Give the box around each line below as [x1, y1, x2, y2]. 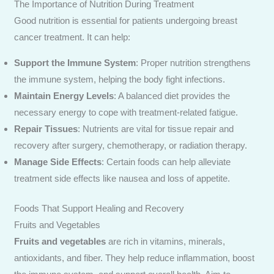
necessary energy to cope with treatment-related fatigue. [14, 106, 239, 117]
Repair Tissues [14, 123, 78, 134]
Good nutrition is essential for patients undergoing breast [14, 15, 238, 26]
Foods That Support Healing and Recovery [14, 203, 185, 213]
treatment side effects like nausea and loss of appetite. [14, 172, 231, 183]
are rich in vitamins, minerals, [106, 236, 226, 246]
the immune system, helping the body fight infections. [14, 73, 226, 84]
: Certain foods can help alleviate [102, 156, 231, 167]
